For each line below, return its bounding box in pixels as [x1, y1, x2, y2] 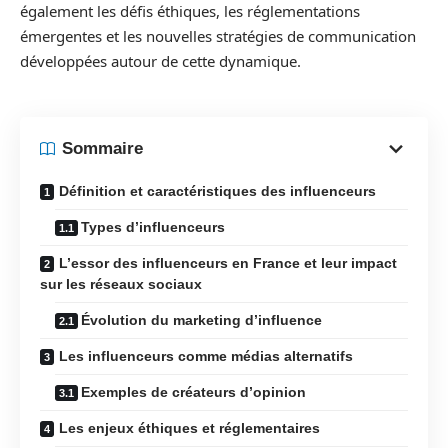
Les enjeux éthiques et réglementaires [59, 419, 320, 436]
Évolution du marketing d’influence [81, 311, 322, 328]
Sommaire [62, 139, 143, 158]
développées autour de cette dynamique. [20, 51, 301, 71]
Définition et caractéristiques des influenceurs [59, 182, 376, 199]
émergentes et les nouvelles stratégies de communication [20, 26, 416, 46]
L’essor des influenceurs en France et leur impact [59, 254, 397, 271]
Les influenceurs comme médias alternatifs [59, 347, 353, 364]
